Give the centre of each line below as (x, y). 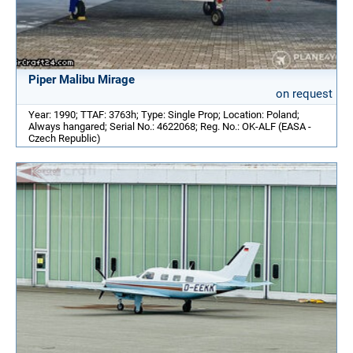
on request (304, 93)
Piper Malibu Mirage (82, 79)
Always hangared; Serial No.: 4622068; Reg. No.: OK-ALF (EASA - (170, 126)
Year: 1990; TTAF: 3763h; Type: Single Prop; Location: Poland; (164, 114)
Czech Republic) (65, 138)
